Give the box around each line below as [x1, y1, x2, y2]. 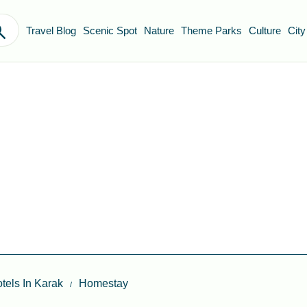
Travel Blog [26, 25, 76, 36]
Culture [249, 25, 281, 36]
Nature [144, 25, 174, 36]
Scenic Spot [83, 25, 137, 36]
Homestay [79, 278, 128, 289]
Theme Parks [181, 25, 242, 36]
